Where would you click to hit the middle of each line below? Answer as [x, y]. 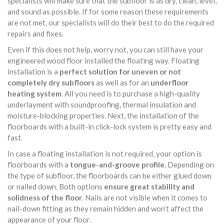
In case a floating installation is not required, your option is [105, 153]
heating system [34, 93]
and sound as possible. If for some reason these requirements [108, 11]
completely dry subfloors [51, 82]
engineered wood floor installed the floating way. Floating [103, 60]
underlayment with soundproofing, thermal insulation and [102, 104]
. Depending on [189, 164]
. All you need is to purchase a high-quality [131, 93]
